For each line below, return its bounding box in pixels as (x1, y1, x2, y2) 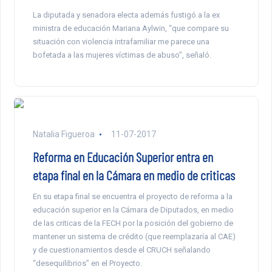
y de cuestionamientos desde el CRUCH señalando (32, 245, 211, 255)
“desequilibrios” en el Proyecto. (32, 259, 142, 268)
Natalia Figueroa (32, 129, 97, 140)
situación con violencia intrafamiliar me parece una (32, 37, 209, 47)
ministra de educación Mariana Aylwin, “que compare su (32, 24, 229, 33)
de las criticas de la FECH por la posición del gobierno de (32, 219, 233, 228)
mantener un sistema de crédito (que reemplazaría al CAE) (32, 232, 236, 242)
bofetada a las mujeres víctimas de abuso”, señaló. (32, 50, 211, 60)
